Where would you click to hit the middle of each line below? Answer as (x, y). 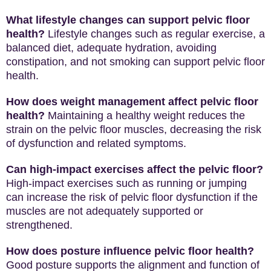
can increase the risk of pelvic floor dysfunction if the (132, 197)
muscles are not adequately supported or (105, 211)
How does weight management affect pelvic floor (132, 102)
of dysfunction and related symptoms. (96, 143)
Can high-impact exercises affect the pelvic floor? (135, 169)
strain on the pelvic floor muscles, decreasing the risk (134, 129)
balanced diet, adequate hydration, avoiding (111, 48)
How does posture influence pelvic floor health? (130, 251)
